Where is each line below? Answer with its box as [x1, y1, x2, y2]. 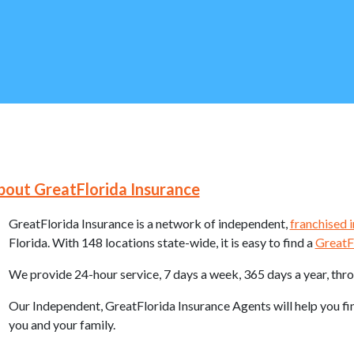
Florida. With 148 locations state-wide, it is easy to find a [8, 235, 315, 250]
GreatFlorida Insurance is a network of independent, [8, 216, 290, 231]
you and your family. [8, 317, 115, 332]
